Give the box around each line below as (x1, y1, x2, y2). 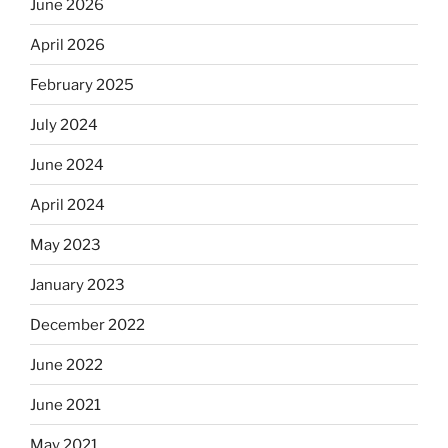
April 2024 (30, 195, 105, 214)
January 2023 (30, 275, 125, 294)
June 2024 (30, 155, 104, 174)
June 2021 (30, 395, 101, 414)
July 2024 (30, 115, 98, 134)
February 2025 (30, 75, 134, 94)
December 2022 (30, 315, 145, 334)
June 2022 (30, 355, 103, 374)
